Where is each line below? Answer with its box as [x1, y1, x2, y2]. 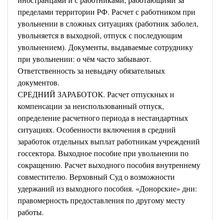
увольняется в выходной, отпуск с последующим [18, 30, 182, 40]
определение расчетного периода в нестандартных [18, 112, 188, 123]
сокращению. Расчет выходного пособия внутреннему [18, 160, 200, 170]
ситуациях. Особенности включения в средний [18, 124, 176, 135]
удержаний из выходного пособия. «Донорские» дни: [18, 183, 197, 193]
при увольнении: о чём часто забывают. [18, 54, 151, 64]
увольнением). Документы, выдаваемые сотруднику [18, 42, 193, 52]
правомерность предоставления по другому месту [18, 195, 185, 205]
